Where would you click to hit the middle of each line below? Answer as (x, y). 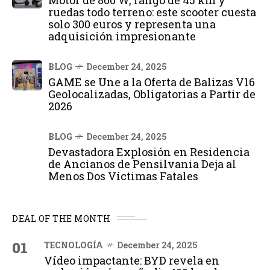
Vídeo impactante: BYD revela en (132, 260)
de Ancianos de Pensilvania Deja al (142, 164)
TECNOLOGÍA (74, 245)
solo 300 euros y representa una (132, 24)
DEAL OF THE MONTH (61, 218)
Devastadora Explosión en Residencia (149, 152)
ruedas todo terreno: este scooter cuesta (152, 12)
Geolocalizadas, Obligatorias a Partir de (152, 94)
